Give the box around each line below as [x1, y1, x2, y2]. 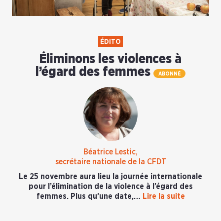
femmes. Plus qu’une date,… [36, 192, 143, 201]
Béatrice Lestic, [83, 148, 138, 156]
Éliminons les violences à [39, 52, 182, 66]
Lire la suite [142, 192, 185, 201]
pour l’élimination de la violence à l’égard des [28, 183, 193, 191]
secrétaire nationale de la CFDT [55, 158, 166, 166]
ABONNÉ [158, 71, 181, 77]
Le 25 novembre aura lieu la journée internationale [19, 173, 202, 181]
